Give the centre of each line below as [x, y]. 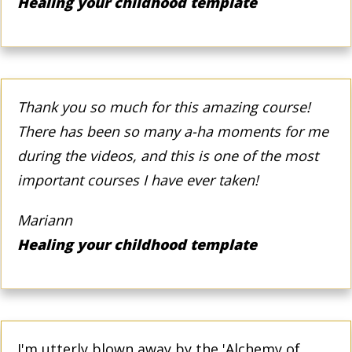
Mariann [45, 220]
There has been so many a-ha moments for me [173, 131]
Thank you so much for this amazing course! [164, 106]
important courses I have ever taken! [138, 180]
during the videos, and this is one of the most [168, 155]
